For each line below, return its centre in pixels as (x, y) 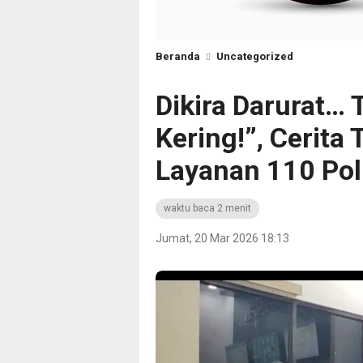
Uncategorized (255, 56)
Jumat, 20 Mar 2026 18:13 (222, 238)
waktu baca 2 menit (207, 208)
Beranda (178, 56)
